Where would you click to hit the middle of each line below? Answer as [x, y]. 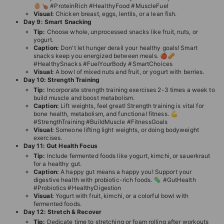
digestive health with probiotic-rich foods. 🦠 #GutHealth [115, 180]
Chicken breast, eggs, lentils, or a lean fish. [115, 14]
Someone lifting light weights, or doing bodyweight [126, 130]
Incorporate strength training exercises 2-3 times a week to [130, 90]
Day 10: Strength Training [61, 80]
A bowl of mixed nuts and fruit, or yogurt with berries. [129, 72]
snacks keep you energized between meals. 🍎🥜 [104, 56]
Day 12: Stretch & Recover [62, 212]
